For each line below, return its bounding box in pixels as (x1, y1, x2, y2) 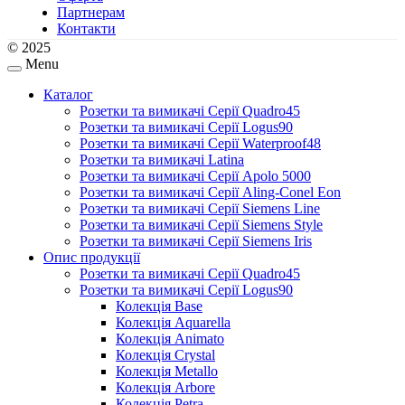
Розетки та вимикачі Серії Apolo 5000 (80, 168, 311, 184)
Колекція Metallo (116, 363, 218, 380)
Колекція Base (116, 298, 202, 315)
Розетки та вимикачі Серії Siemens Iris (80, 233, 312, 250)
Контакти (57, 21, 116, 37)
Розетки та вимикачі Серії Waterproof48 (80, 136, 321, 152)
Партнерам (57, 5, 125, 21)
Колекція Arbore (116, 380, 215, 396)
